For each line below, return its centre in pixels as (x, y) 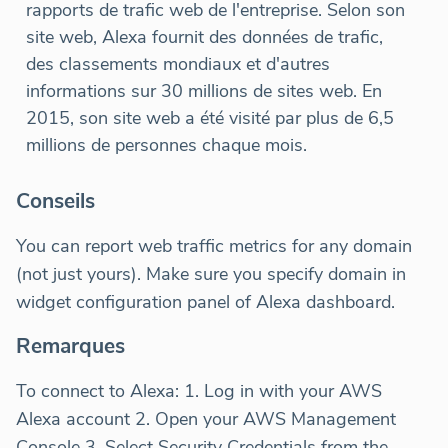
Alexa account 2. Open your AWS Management (206, 419)
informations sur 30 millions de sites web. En (204, 91)
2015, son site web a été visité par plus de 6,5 (210, 118)
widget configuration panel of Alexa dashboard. (205, 302)
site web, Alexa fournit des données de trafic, (204, 37)
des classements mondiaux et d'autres (178, 64)
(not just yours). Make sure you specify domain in (211, 274)
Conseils (55, 201)
